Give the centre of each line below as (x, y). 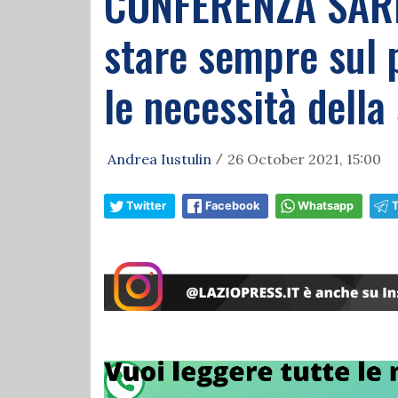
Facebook (232, 206)
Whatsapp (326, 206)
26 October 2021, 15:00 (304, 159)
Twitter (146, 206)
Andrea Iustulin (159, 159)
